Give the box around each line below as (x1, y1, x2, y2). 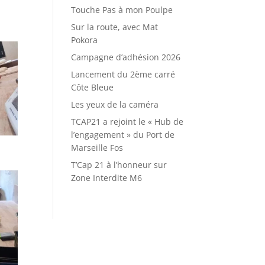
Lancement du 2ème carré (71, 68, 176, 80)
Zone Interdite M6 (71, 172, 143, 183)
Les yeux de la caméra (71, 98, 159, 110)
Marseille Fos (71, 141, 124, 153)
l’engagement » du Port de (71, 128, 175, 140)
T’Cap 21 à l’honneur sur (71, 159, 167, 170)
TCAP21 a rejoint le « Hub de (71, 115, 184, 127)
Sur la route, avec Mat (71, 21, 159, 33)
